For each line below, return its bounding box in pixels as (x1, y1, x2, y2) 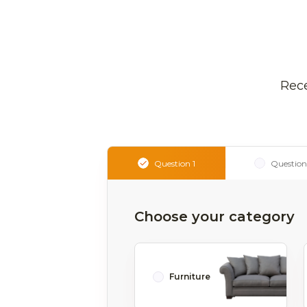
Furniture (169, 271, 210, 282)
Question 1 (153, 158, 195, 169)
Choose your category (134, 208, 295, 225)
